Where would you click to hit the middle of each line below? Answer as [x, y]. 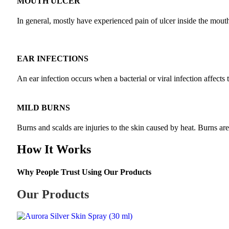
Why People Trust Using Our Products [84, 172]
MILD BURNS [43, 108]
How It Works [54, 150]
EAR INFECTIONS [53, 58]
